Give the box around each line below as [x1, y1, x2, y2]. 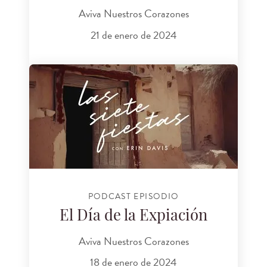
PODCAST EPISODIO [88, 190, 179, 203]
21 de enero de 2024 [90, 26, 177, 43]
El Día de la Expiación [60, 209, 207, 225]
